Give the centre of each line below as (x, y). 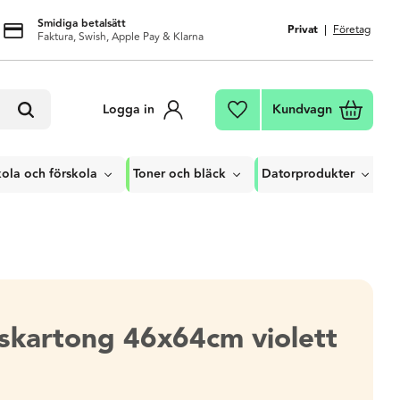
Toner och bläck (179, 174)
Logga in (129, 109)
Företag (352, 30)
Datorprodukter (308, 174)
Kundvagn (302, 109)
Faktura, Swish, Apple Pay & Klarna (120, 37)
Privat (303, 30)
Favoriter (281, 112)
